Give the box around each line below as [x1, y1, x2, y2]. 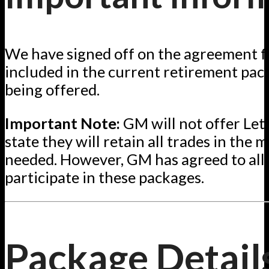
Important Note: [5, 113, 120, 132]
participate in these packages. [5, 168, 204, 186]
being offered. [5, 80, 100, 99]
